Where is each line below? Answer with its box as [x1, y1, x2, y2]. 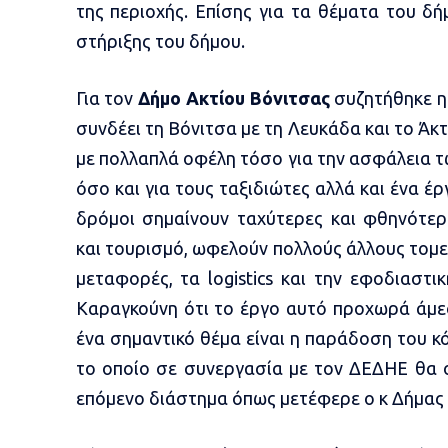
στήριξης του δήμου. [75, 31, 245, 52]
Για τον [75, 88, 139, 109]
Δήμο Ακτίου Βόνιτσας [138, 88, 330, 109]
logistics [208, 268, 274, 289]
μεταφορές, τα [75, 268, 209, 289]
